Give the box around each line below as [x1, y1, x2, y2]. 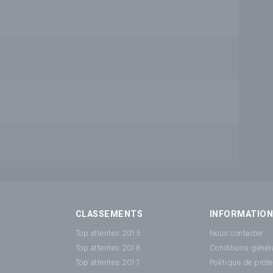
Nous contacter [210, 228, 263, 238]
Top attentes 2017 [76, 257, 141, 267]
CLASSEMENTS [76, 209, 143, 220]
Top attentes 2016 [76, 243, 141, 252]
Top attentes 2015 [76, 228, 141, 238]
